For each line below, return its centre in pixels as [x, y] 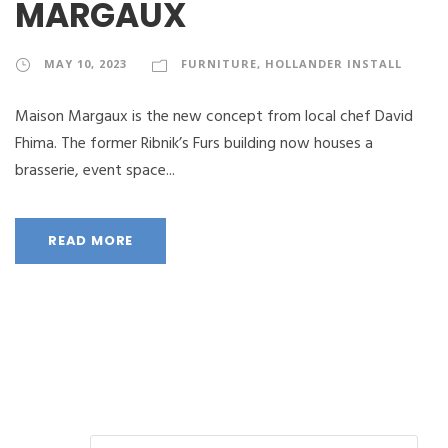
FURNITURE [219, 63]
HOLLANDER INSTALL [333, 63]
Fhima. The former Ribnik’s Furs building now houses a [194, 143]
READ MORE [91, 240]
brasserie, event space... [95, 170]
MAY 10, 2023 [85, 63]
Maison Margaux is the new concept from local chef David [214, 116]
